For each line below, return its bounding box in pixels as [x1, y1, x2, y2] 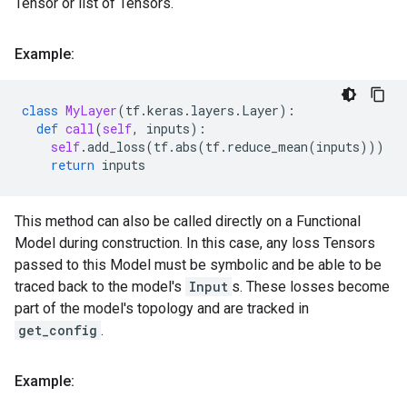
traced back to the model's [15, 278, 185, 295]
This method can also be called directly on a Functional [15, 213, 361, 230]
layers [191, 102, 234, 119]
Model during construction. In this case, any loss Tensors [15, 234, 375, 252]
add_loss [87, 138, 145, 155]
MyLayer [65, 102, 117, 119]
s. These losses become [232, 278, 390, 295]
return [51, 156, 94, 174]
